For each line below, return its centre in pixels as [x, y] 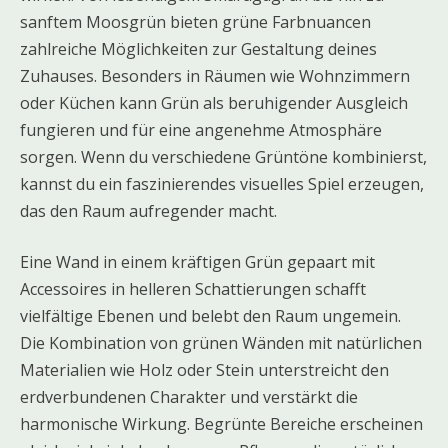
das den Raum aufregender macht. [148, 210]
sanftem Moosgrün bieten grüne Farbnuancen [195, 21]
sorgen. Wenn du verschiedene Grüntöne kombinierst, [223, 156]
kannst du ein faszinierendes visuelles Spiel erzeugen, [222, 183]
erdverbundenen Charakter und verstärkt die [189, 396]
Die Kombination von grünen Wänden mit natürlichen [221, 342]
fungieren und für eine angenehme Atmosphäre [201, 129]
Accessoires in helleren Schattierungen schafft [193, 288]
